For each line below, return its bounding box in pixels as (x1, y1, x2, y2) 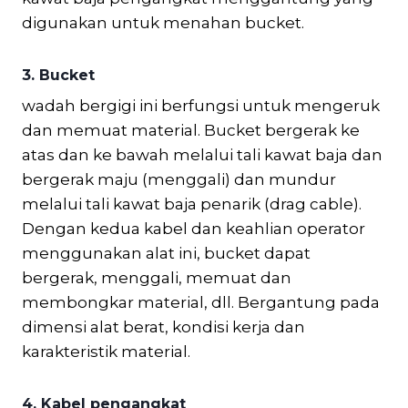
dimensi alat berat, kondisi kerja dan (22, 317, 305, 336)
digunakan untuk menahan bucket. (22, 13, 304, 32)
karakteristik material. (22, 342, 190, 361)
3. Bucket (22, 66, 95, 84)
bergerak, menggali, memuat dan (22, 268, 291, 287)
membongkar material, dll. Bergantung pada (22, 292, 380, 311)
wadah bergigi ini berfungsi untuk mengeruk (22, 96, 380, 115)
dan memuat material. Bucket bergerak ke (22, 120, 360, 139)
